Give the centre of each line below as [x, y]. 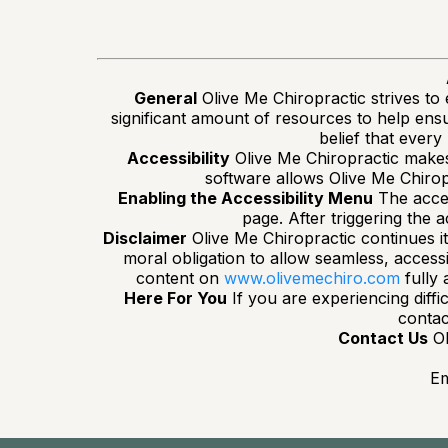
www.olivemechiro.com [312, 278]
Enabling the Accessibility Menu [245, 198]
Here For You [175, 298]
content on [180, 278]
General [165, 98]
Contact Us [383, 338]
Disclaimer [145, 238]
